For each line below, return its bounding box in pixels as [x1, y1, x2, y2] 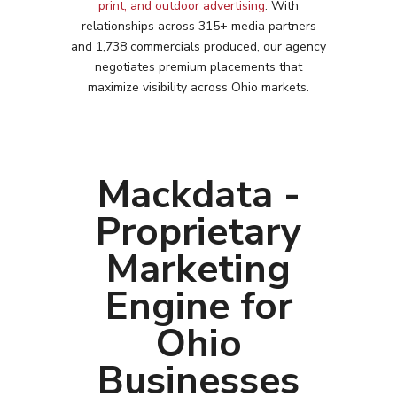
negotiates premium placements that [95, 58, 302, 75]
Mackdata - [97, 167, 300, 221]
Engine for [105, 279, 292, 332]
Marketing [106, 242, 291, 295]
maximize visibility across [88, 78, 231, 96]
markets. [258, 78, 309, 96]
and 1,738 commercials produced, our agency [71, 37, 326, 55]
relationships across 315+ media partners [81, 17, 316, 35]
